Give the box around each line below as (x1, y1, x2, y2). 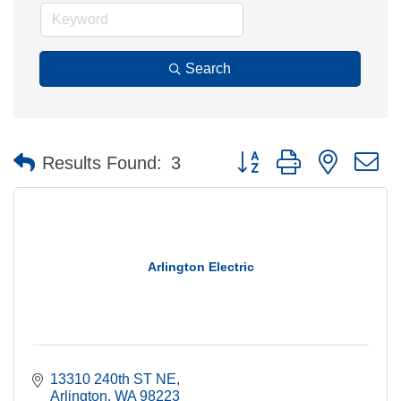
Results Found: (42, 152, 162, 173)
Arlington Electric (147, 260, 254, 274)
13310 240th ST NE (50, 371, 176, 387)
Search (185, 61, 231, 76)
